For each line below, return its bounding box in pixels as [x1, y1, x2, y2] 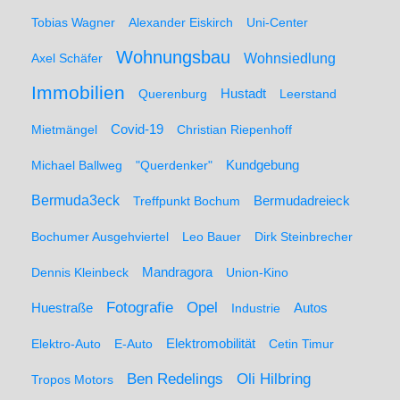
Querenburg [138, 87, 207, 101]
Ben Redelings [127, 371, 223, 387]
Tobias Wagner [31, 15, 115, 29]
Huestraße [31, 301, 93, 315]
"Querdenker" [136, 158, 212, 172]
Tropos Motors [31, 372, 113, 387]
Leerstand [279, 87, 337, 101]
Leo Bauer [182, 229, 241, 244]
